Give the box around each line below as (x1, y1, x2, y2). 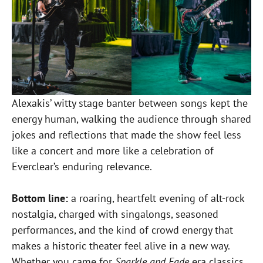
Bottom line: (12, 191, 68, 205)
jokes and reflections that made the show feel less (12, 128, 241, 142)
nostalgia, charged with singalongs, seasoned (12, 207, 218, 221)
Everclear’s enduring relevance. (12, 160, 154, 174)
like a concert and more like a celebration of (12, 144, 214, 158)
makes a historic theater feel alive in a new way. (12, 239, 230, 253)
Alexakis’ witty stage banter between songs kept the (12, 96, 248, 110)
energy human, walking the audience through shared (12, 112, 251, 126)
